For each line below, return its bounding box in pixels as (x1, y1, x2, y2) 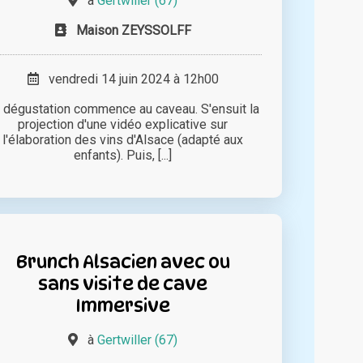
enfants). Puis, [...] (74, 147, 173, 163)
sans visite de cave (38, 271, 208, 294)
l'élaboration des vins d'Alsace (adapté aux (2, 131, 244, 147)
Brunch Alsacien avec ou (15, 250, 230, 272)
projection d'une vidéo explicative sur (18, 116, 228, 132)
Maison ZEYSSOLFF (75, 22, 191, 38)
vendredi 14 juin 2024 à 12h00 (38, 70, 219, 87)
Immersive (75, 293, 171, 316)
